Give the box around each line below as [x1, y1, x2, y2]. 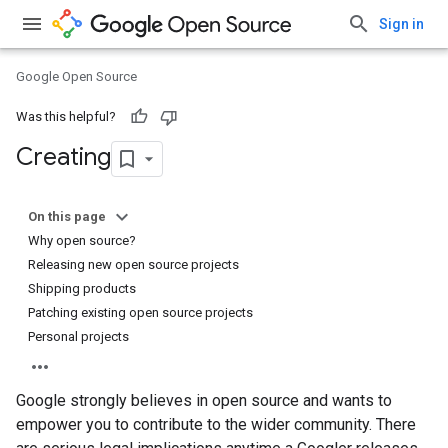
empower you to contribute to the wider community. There [16, 415, 416, 434]
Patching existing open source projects [28, 305, 253, 320]
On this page [28, 209, 106, 224]
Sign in [379, 16, 424, 32]
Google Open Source [16, 69, 137, 84]
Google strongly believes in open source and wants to [16, 391, 392, 410]
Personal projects [28, 329, 129, 344]
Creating [16, 142, 111, 173]
